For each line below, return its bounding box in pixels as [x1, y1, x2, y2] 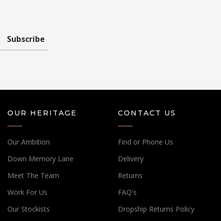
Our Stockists [7, 204, 50, 214]
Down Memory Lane [7, 154, 74, 163]
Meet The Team [7, 171, 59, 180]
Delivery [118, 154, 144, 163]
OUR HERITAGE [7, 109, 77, 117]
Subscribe [7, 34, 45, 44]
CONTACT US [118, 109, 176, 117]
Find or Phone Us [118, 137, 173, 147]
